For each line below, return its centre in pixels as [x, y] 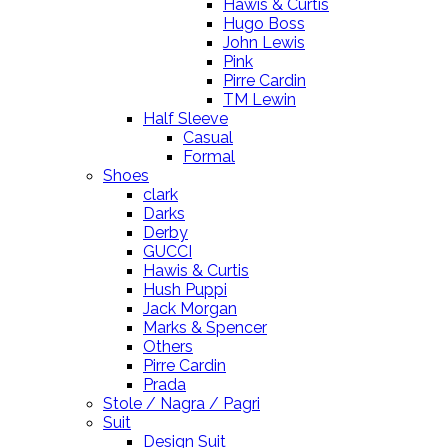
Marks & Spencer [205, 328]
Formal [209, 157]
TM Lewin [259, 100]
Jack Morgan [190, 309]
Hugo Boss [264, 24]
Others [168, 347]
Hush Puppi [185, 290]
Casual [208, 138]
